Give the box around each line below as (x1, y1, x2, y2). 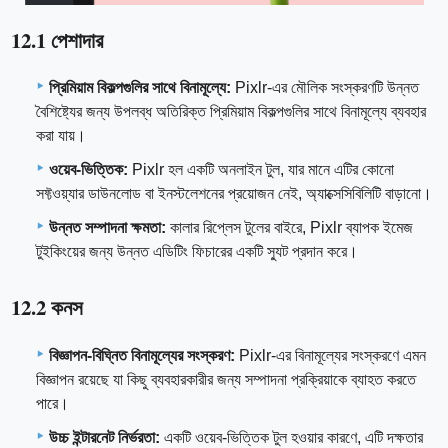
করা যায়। (36, 127, 86, 145)
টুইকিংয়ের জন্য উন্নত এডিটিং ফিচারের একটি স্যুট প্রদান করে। (36, 243, 358, 261)
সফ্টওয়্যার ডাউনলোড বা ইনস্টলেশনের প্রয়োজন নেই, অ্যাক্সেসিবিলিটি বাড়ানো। (36, 185, 432, 203)
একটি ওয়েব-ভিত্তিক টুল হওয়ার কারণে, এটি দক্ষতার (160, 428, 423, 446)
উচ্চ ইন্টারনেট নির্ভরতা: (49, 428, 160, 446)
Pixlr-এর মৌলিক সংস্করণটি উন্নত (231, 79, 419, 97)
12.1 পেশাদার (11, 24, 104, 55)
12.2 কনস (11, 292, 84, 323)
